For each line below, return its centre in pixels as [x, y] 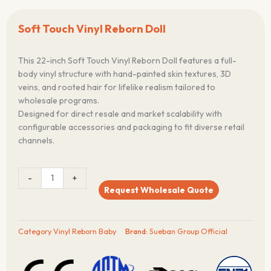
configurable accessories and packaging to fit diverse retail [131, 127]
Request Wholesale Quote [158, 190]
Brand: [137, 231]
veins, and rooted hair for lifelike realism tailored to [117, 87]
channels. [36, 140]
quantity [33, 240]
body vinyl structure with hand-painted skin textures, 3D [125, 73]
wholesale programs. [59, 100]
